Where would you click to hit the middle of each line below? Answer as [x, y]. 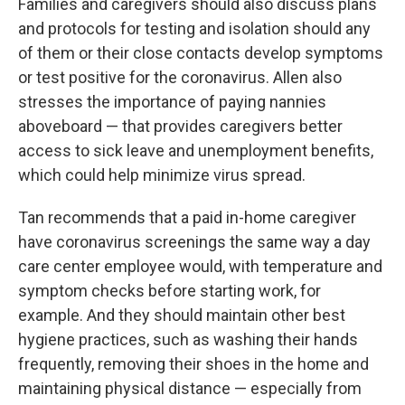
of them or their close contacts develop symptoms [201, 53]
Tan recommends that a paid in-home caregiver [187, 217]
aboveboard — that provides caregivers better [180, 126]
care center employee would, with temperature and [200, 266]
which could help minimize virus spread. [162, 175]
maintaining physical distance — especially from [190, 388]
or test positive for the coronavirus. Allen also [180, 77]
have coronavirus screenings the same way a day [194, 242]
